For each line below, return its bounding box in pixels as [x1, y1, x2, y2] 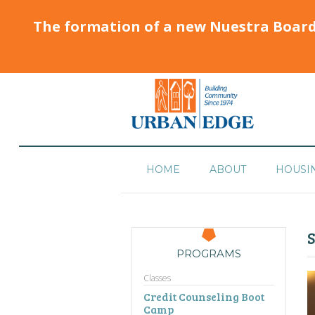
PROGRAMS [176, 246, 241, 260]
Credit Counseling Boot [143, 288, 264, 304]
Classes [143, 271, 171, 284]
